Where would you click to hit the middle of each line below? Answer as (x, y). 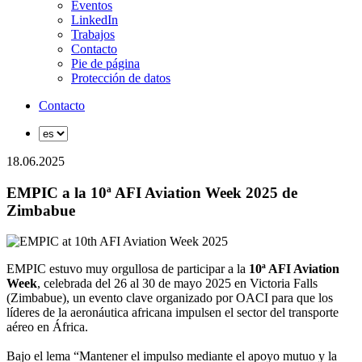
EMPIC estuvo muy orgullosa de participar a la (128, 269)
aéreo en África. (47, 327)
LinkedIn (95, 20)
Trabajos (93, 34)
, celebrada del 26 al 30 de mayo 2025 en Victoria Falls (177, 284)
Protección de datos (121, 78)
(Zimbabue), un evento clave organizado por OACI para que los (170, 298)
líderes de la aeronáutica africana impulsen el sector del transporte (173, 313)
